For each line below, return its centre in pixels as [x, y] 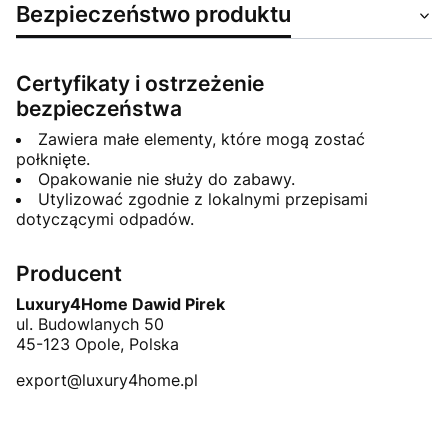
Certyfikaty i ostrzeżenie [140, 84]
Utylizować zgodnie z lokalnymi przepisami [203, 199]
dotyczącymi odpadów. [105, 219]
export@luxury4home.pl [107, 380]
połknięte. [53, 159]
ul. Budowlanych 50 [90, 324]
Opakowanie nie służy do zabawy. [166, 179]
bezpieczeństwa [99, 109]
